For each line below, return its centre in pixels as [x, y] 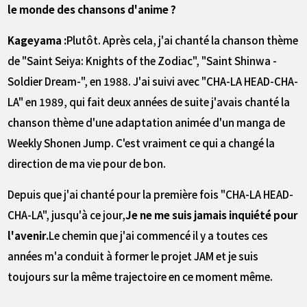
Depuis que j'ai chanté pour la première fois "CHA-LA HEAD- [151, 194]
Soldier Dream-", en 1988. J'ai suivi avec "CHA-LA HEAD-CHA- [153, 81]
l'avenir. [28, 235]
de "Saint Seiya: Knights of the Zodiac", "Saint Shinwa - [143, 60]
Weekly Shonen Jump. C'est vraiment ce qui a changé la [142, 142]
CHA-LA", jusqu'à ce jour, [67, 214]
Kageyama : [37, 39]
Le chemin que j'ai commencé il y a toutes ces [159, 235]
